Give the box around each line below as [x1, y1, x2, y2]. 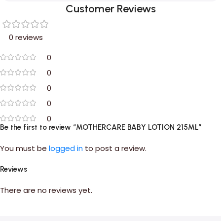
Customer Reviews [65, 2, 156, 15]
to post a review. [83, 143, 147, 153]
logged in [49, 143, 83, 153]
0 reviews [8, 32, 43, 42]
